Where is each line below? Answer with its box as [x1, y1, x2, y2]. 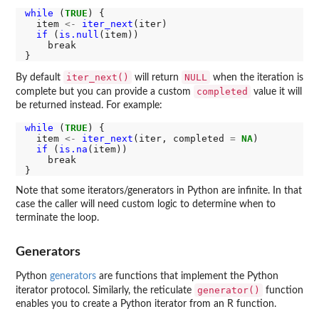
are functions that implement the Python [96, 271, 278, 281]
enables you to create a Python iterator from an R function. [16, 298, 276, 309]
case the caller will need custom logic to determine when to [16, 199, 276, 210]
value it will [251, 86, 302, 97]
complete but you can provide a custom [16, 86, 194, 97]
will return [132, 72, 182, 83]
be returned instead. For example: [16, 100, 162, 110]
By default [16, 72, 63, 83]
